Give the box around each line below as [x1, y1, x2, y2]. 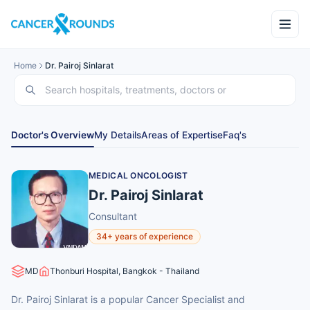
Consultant [89, 210, 137, 222]
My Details [94, 129, 141, 140]
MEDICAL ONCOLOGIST [89, 170, 188, 181]
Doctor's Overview [11, 129, 94, 140]
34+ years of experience [96, 231, 193, 241]
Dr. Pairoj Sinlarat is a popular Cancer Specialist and [11, 293, 245, 305]
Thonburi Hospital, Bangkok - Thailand [50, 266, 199, 276]
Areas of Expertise [141, 129, 223, 140]
